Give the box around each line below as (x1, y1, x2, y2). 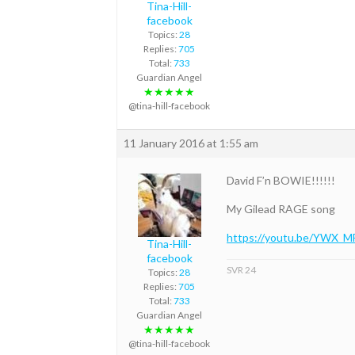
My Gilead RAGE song (227, 201, 335, 216)
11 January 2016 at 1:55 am (124, 136, 258, 150)
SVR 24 (227, 264, 256, 277)
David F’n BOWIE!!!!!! (227, 173, 335, 187)
